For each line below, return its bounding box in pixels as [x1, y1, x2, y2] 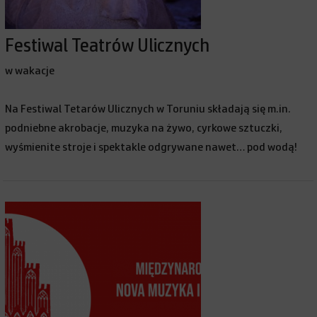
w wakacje [5, 65, 55, 76]
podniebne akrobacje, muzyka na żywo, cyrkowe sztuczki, [5, 122, 283, 134]
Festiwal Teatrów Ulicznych [5, 37, 210, 55]
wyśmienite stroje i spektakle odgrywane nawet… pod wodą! [5, 142, 300, 153]
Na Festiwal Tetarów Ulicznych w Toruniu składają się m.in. [5, 103, 292, 115]
